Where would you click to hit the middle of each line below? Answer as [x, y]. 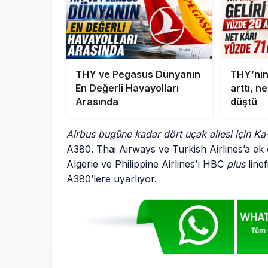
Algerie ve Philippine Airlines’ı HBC [147, 164]
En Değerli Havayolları [127, 88]
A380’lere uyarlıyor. [112, 179]
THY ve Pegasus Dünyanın [138, 74]
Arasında [97, 102]
